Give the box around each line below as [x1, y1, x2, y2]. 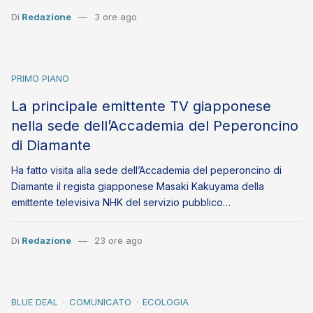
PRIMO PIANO [11, 73, 69, 85]
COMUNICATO [69, 296, 131, 308]
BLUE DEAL [11, 296, 58, 308]
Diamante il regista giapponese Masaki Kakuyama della [11, 180, 264, 193]
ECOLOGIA [143, 296, 189, 308]
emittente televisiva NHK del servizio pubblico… [11, 196, 231, 209]
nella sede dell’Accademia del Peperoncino [11, 117, 298, 135]
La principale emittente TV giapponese [11, 97, 271, 115]
